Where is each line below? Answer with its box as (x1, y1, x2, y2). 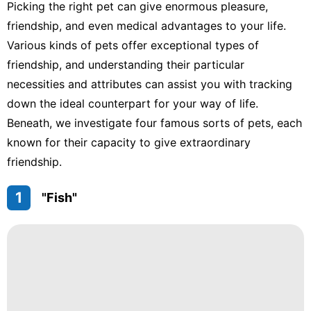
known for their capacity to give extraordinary (7, 135, 251, 149)
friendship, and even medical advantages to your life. (7, 18, 286, 33)
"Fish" (41, 190, 77, 205)
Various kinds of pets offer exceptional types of (7, 37, 259, 52)
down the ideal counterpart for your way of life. (7, 96, 258, 110)
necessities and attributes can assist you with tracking (7, 76, 292, 91)
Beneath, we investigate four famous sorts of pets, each (7, 115, 302, 130)
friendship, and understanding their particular (7, 57, 244, 72)
